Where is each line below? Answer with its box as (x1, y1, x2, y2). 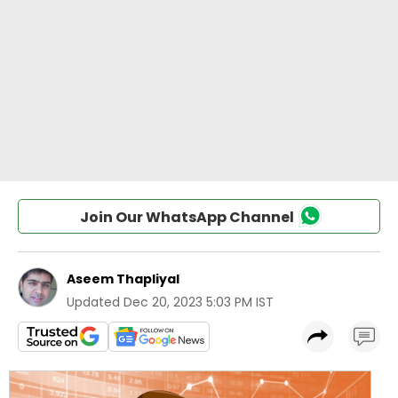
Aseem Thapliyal (67, 270, 179, 288)
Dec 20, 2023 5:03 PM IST (123, 293, 274, 311)
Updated (67, 293, 120, 311)
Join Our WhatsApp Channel (79, 207, 294, 227)
